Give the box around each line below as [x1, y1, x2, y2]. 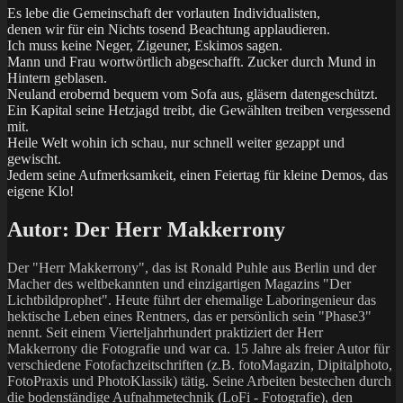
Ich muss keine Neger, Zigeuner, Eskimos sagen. [7, 37, 282, 53]
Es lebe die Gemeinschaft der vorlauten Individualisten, [7, 4, 320, 21]
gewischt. [7, 150, 61, 166]
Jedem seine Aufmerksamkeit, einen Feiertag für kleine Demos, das [7, 166, 388, 183]
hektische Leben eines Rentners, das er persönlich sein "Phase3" [7, 308, 372, 324]
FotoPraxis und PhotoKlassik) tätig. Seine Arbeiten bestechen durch [7, 372, 391, 389]
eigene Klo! [7, 183, 74, 199]
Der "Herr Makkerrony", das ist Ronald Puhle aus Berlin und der [7, 259, 376, 275]
